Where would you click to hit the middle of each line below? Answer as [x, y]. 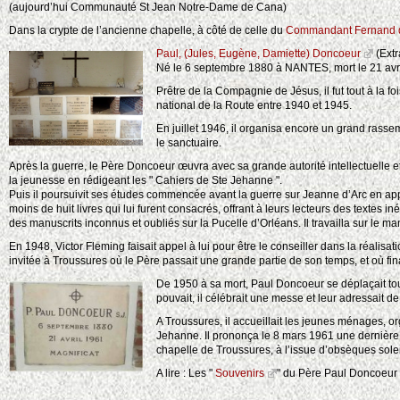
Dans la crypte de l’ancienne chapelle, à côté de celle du [147, 31]
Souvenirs [240, 374]
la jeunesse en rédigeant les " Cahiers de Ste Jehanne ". [146, 181]
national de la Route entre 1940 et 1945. [254, 106]
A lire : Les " [186, 374]
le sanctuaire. [189, 143]
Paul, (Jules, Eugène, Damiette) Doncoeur [258, 54]
